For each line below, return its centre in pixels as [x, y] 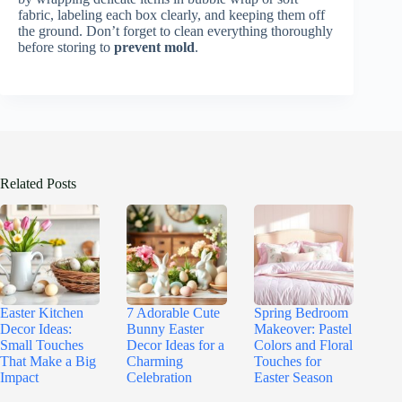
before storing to [66, 47]
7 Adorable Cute [174, 312]
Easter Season [293, 377]
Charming [155, 361]
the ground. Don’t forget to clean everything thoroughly [175, 31]
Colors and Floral [303, 345]
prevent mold [154, 47]
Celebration [160, 377]
